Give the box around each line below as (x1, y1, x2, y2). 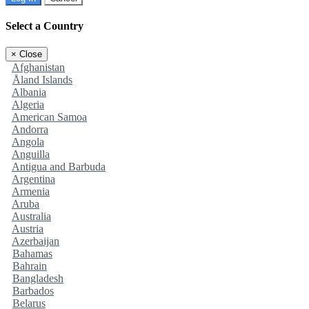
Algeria (12, 99, 44, 111)
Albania (12, 86, 46, 99)
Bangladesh (12, 272, 63, 285)
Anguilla (12, 148, 50, 161)
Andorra (12, 123, 48, 136)
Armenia (12, 186, 50, 198)
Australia (12, 210, 51, 223)
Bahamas (12, 248, 52, 260)
